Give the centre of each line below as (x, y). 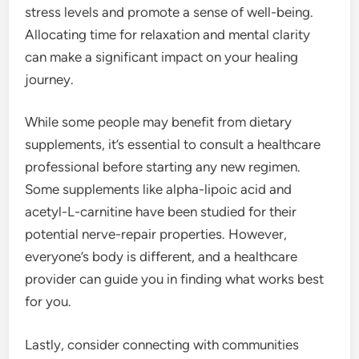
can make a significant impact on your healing (162, 56)
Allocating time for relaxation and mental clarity (168, 34)
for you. (48, 302)
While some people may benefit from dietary (159, 122)
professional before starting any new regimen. (163, 167)
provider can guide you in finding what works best (175, 279)
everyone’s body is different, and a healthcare (161, 257)
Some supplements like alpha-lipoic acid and (159, 190)
